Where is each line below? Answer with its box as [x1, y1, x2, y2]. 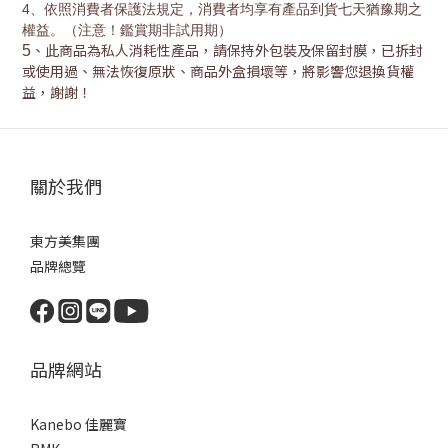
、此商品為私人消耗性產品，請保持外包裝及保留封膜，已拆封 [31, 40, 423, 60]
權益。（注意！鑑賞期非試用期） [22, 22, 232, 38]
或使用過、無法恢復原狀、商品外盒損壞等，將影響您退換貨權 [22, 61, 414, 81]
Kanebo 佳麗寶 [30, 414, 127, 434]
